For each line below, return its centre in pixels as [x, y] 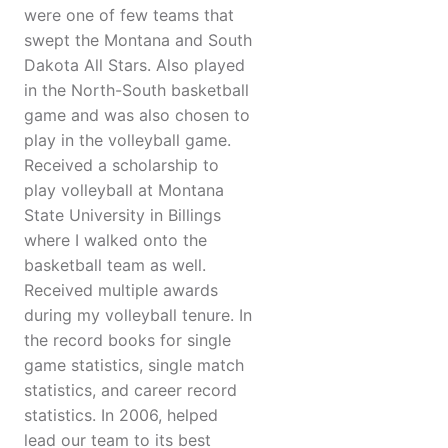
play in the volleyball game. [127, 140]
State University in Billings [122, 215]
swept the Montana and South [138, 40]
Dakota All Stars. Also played [134, 65]
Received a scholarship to [121, 165]
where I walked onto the [115, 240]
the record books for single [127, 340]
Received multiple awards [121, 290]
